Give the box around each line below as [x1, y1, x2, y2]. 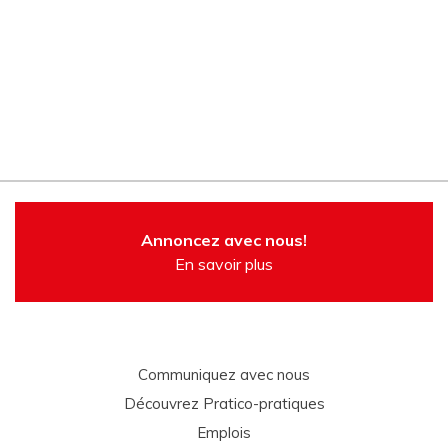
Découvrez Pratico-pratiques [123, 394, 325, 413]
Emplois [197, 423, 251, 442]
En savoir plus [175, 254, 273, 274]
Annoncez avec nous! [141, 230, 307, 250]
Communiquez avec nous [138, 365, 310, 384]
